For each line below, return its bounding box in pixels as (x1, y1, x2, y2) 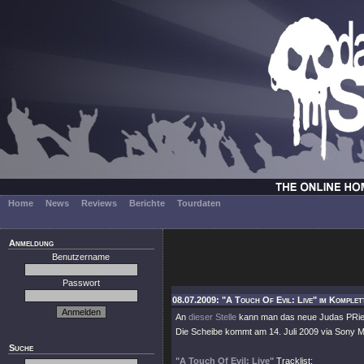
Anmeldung (9, 238, 54, 248)
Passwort (63, 278, 100, 288)
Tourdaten (177, 198, 221, 208)
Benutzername (52, 252, 110, 262)
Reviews (81, 198, 117, 208)
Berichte (129, 198, 165, 208)
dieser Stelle (188, 312, 236, 322)
